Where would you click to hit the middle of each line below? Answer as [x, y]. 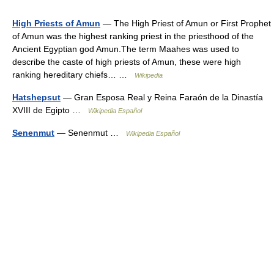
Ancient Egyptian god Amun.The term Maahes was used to [126, 49]
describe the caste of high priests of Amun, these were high [127, 62]
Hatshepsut [36, 97]
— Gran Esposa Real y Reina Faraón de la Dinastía [162, 97]
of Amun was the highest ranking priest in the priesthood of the [133, 36]
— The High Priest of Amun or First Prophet [186, 23]
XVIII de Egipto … [50, 110]
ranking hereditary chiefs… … [73, 75]
